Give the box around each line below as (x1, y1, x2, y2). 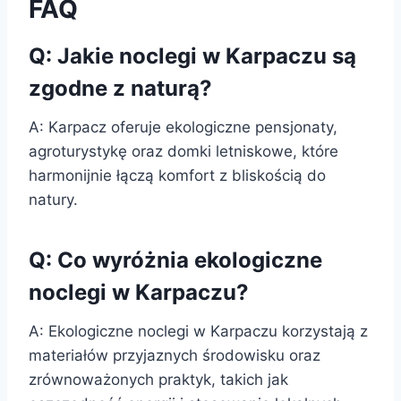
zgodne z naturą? (29, 74, 212, 101)
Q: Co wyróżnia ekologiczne (29, 246, 322, 273)
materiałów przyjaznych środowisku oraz (29, 346, 320, 364)
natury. (29, 190, 78, 209)
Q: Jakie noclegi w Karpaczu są (29, 42, 356, 69)
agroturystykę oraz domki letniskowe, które (29, 141, 338, 160)
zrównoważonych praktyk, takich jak (29, 370, 288, 388)
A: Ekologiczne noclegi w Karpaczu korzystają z (29, 321, 368, 340)
